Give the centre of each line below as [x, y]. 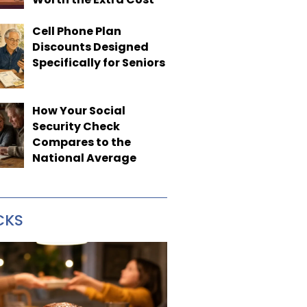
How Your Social [78, 110]
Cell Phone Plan [76, 32]
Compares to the [81, 142]
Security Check [76, 126]
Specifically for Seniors [98, 63]
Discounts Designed [90, 47]
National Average [84, 158]
